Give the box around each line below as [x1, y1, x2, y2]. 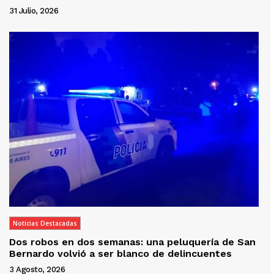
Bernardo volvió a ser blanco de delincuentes [9, 248, 232, 260]
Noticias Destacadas [13, 219, 77, 228]
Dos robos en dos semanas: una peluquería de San [9, 236, 256, 248]
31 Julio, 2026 [9, 6, 58, 16]
